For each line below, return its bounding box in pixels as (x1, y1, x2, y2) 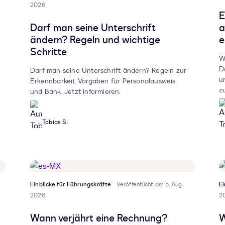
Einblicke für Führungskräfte (30, 180, 111, 189)
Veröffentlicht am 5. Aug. (116, 180, 183, 189)
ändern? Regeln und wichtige (30, 33, 160, 47)
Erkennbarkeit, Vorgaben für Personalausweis (30, 76, 176, 86)
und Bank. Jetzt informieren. (30, 87, 121, 97)
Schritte (30, 45, 67, 59)
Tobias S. (42, 118, 68, 127)
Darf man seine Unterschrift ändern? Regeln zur (30, 66, 187, 76)
